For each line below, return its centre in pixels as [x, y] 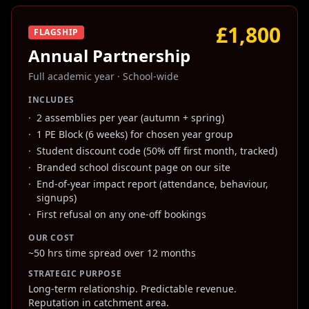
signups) [57, 198]
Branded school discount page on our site [133, 167]
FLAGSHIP [56, 32]
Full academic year [71, 76]
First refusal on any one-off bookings [121, 214]
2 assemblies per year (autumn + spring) [130, 118]
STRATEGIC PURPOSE [75, 273]
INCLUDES [51, 100]
